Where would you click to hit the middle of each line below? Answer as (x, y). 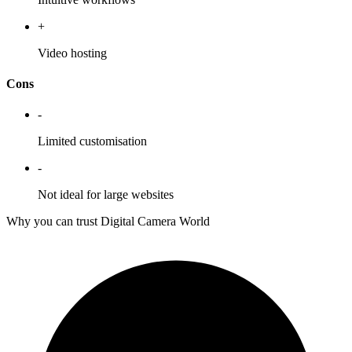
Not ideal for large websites (106, 195)
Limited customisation (92, 141)
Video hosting (72, 53)
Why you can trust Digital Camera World (108, 222)
